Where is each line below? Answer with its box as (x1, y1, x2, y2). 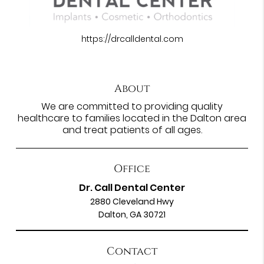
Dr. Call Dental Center (79, 181, 185, 195)
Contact (107, 244, 157, 259)
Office (114, 161, 150, 177)
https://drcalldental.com (81, 33, 183, 45)
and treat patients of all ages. (62, 123, 202, 137)
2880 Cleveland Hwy (90, 196, 174, 208)
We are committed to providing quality (41, 100, 223, 114)
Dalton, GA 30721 (98, 209, 166, 221)
